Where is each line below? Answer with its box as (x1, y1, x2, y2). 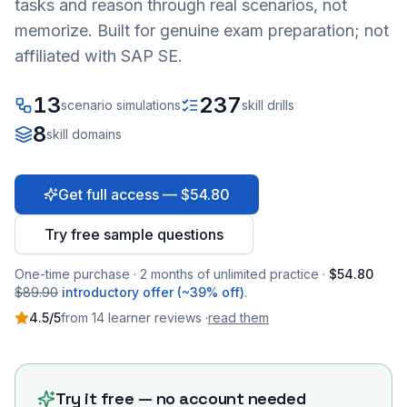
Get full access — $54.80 (58, 185, 230, 203)
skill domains (46, 126, 122, 142)
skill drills (242, 97, 294, 113)
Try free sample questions (45, 225, 223, 243)
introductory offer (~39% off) (62, 284, 244, 300)
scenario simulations (61, 97, 181, 113)
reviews (154, 310, 202, 325)
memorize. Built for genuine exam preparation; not (15, 21, 389, 40)
